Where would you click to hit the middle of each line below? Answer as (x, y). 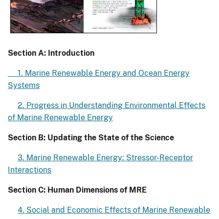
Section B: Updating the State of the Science (92, 138)
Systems (24, 86)
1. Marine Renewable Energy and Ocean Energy (99, 73)
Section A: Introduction (51, 53)
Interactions (30, 170)
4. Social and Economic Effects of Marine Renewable (114, 210)
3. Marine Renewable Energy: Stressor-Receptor (105, 158)
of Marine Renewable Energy (60, 118)
